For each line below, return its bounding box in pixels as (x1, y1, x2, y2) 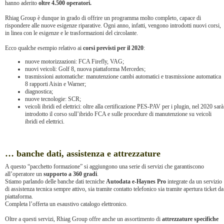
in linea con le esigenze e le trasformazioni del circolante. (5, 29, 138, 36)
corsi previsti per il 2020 (83, 44, 143, 51)
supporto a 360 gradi (43, 170, 97, 177)
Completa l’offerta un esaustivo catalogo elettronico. (5, 200, 127, 207)
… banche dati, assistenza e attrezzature (5, 148, 160, 158)
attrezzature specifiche (162, 215, 218, 222)
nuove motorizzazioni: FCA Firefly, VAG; (25, 58, 124, 65)
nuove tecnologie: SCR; (25, 95, 81, 102)
